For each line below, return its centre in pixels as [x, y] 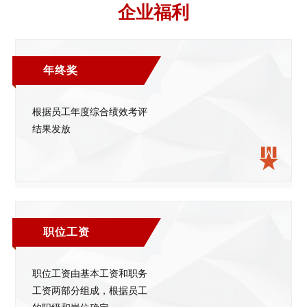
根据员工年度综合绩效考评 [90, 112]
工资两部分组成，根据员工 [90, 291]
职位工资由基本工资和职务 [90, 274]
